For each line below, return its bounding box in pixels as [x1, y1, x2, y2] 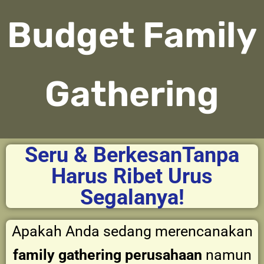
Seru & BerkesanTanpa [25, 143, 239, 167]
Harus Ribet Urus [51, 164, 213, 189]
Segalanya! [80, 185, 184, 210]
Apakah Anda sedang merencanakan [11, 223, 253, 240]
